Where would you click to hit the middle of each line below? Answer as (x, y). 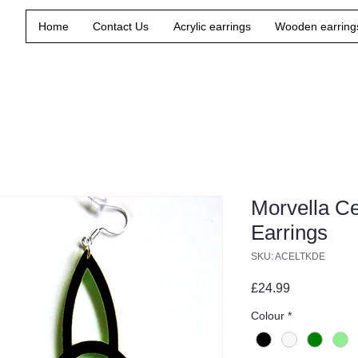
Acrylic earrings (212, 26)
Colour (268, 316)
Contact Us (121, 26)
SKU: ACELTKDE (288, 257)
